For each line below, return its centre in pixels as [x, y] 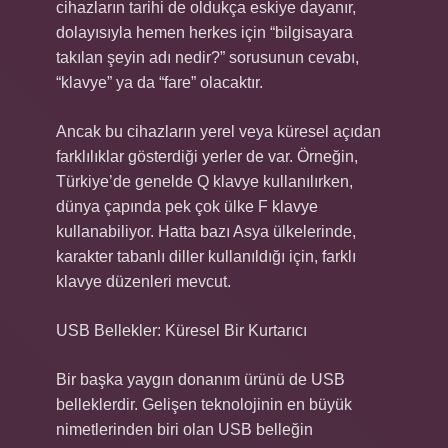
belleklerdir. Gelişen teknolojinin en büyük [204, 404]
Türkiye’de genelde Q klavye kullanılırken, [204, 181]
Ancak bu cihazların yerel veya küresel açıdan [218, 131]
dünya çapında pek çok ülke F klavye [187, 206]
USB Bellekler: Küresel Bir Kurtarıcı [181, 330]
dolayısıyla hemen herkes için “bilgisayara [204, 32]
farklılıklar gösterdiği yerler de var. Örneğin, [207, 156]
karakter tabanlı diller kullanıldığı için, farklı [206, 256]
